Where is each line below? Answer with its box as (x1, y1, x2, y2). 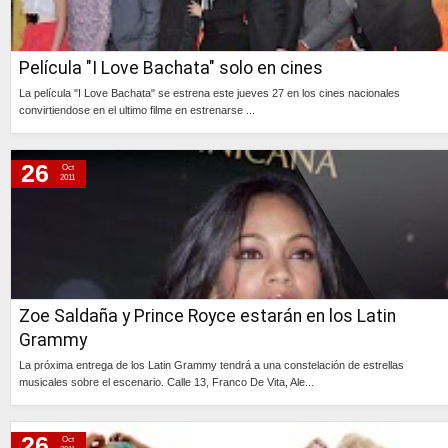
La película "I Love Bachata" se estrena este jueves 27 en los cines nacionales (19, 86, 400, 99)
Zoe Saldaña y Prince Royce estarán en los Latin (19, 305, 396, 326)
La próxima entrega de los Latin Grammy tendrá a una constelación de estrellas (19, 358, 404, 371)
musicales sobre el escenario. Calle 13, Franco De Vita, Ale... (19, 375, 314, 388)
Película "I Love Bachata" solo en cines (19, 57, 323, 78)
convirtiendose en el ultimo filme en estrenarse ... (19, 103, 255, 116)
